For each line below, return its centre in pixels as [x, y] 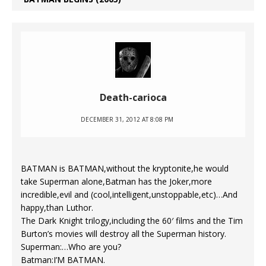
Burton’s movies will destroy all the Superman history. [123, 233]
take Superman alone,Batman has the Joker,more [116, 181]
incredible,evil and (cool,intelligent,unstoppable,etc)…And [129, 194]
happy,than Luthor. [57, 207]
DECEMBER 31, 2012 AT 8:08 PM [127, 119]
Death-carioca [133, 97]
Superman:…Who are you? [71, 246]
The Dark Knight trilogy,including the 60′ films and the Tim [132, 220]
